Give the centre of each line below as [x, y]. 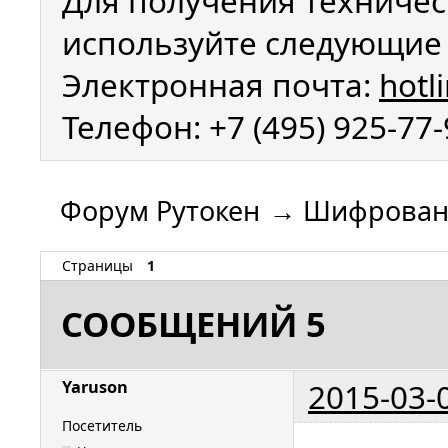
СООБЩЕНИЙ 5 [193, 324]
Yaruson [95, 386]
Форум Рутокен [160, 211]
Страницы [97, 266]
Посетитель [102, 426]
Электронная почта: [220, 84]
